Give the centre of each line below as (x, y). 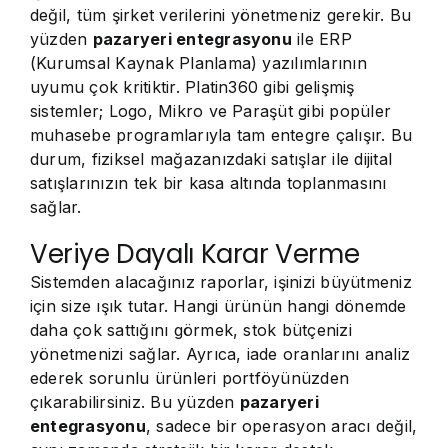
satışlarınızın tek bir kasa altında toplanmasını (208, 183)
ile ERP (321, 39)
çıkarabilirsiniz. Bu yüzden (135, 402)
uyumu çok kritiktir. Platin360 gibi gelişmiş (192, 87)
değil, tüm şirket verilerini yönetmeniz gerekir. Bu (221, 15)
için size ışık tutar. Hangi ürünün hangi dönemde (218, 306)
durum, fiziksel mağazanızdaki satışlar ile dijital (211, 159)
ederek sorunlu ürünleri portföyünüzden (190, 378)
